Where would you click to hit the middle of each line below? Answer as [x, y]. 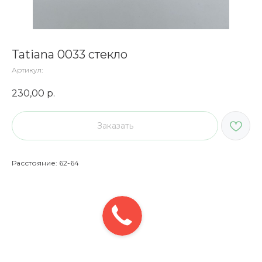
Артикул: [27, 70]
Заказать [115, 125]
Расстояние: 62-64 [45, 163]
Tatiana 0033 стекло [70, 54]
